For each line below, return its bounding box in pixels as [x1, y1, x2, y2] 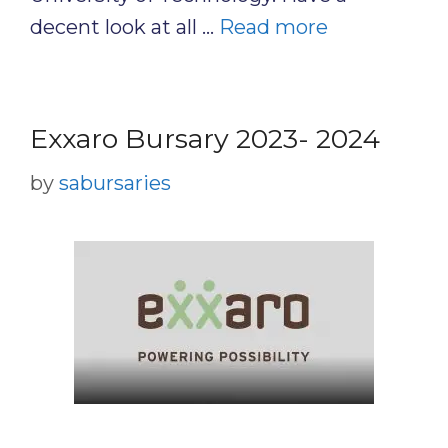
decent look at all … [30, 15, 219, 39]
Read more [219, 15, 328, 39]
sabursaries [59, 171, 171, 195]
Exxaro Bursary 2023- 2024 [30, 122, 380, 155]
